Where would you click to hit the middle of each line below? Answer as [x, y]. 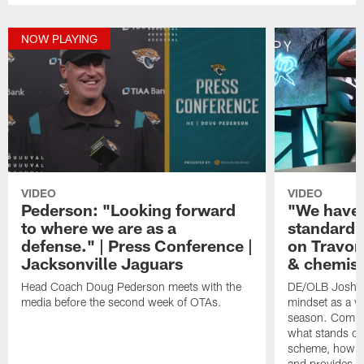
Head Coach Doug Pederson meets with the [132, 287]
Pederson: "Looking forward [129, 210]
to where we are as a [99, 228]
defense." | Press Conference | [137, 246]
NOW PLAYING [60, 39]
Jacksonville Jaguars [102, 264]
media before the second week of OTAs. [122, 302]
